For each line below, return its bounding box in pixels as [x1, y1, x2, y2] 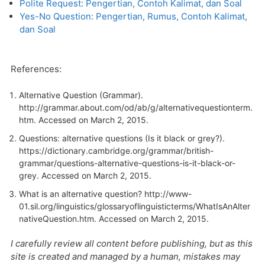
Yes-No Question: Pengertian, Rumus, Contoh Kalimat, [20, 11, 247, 22]
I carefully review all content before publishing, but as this [11, 238, 253, 250]
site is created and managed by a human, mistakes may [11, 251, 240, 263]
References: [11, 63, 62, 75]
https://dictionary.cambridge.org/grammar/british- [19, 146, 214, 156]
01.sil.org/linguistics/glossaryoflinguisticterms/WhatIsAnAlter [19, 201, 250, 212]
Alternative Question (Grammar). [19, 90, 143, 101]
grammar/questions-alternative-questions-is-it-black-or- [19, 158, 235, 169]
